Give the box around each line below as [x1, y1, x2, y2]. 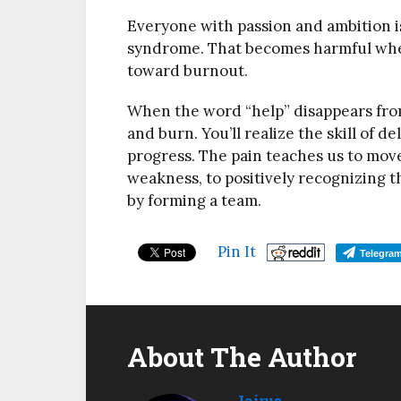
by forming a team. [127, 191, 261, 210]
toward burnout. [127, 61, 248, 81]
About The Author [127, 339, 356, 374]
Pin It [218, 242, 256, 261]
